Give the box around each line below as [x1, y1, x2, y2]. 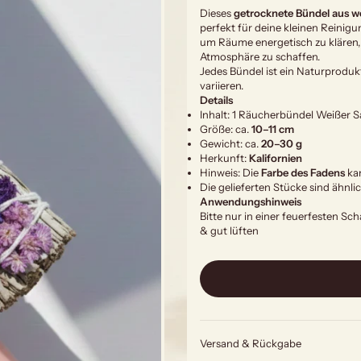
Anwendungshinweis [200, 195, 301, 209]
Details [200, 93, 233, 107]
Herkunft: [200, 151, 249, 165]
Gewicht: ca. [200, 137, 261, 151]
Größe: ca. [200, 122, 251, 136]
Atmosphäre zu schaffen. [200, 50, 320, 64]
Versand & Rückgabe [200, 337, 301, 351]
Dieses [200, 6, 234, 20]
